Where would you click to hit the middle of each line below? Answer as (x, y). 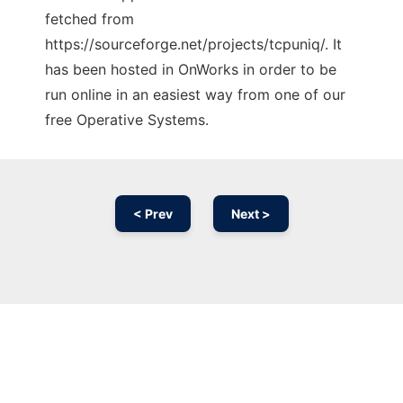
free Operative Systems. (127, 120)
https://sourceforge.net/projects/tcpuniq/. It (193, 45)
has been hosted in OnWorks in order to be (191, 70)
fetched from (90, 19)
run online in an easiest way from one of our (195, 95)
